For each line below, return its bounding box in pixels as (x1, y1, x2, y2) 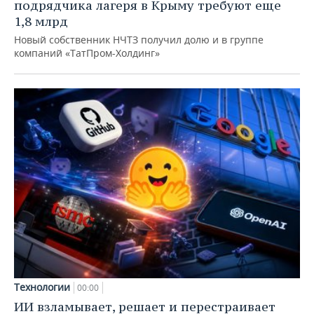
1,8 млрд (14, 13, 68, 29)
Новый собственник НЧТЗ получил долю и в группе (14, 32, 264, 46)
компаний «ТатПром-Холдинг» (14, 46, 160, 60)
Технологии (14, 280, 70, 294)
